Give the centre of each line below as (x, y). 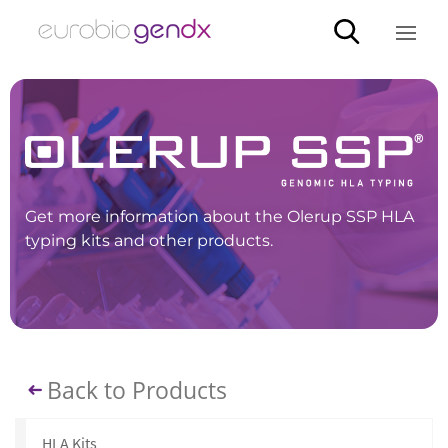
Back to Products (137, 390)
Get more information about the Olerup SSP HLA (219, 217)
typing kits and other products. (149, 241)
